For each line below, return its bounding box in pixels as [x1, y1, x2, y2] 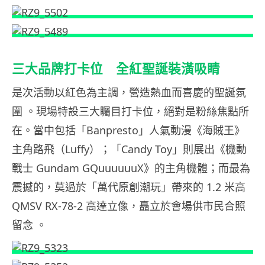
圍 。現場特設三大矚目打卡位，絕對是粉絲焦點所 [12, 104, 249, 118]
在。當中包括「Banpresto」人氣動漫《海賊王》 [12, 122, 245, 137]
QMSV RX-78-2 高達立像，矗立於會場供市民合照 [12, 198, 245, 213]
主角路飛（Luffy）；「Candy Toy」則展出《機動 [12, 141, 247, 156]
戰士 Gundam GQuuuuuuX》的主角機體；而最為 [12, 160, 250, 175]
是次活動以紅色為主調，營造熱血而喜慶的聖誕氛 [12, 85, 246, 99]
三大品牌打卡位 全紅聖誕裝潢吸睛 [12, 60, 220, 76]
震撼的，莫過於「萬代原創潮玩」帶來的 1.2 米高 [12, 179, 245, 194]
